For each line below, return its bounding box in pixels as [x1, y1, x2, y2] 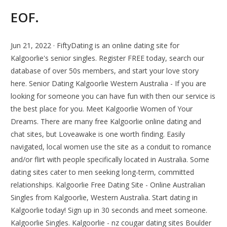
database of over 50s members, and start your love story [11, 66, 199, 76]
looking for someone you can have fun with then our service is [11, 91, 216, 101]
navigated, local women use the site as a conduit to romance [11, 142, 212, 152]
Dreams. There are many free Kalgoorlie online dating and [11, 117, 202, 127]
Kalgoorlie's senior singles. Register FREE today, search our [11, 53, 205, 63]
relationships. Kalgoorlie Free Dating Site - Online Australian [11, 180, 206, 190]
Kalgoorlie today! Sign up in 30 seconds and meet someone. [11, 205, 208, 215]
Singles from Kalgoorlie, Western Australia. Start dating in [11, 193, 198, 203]
